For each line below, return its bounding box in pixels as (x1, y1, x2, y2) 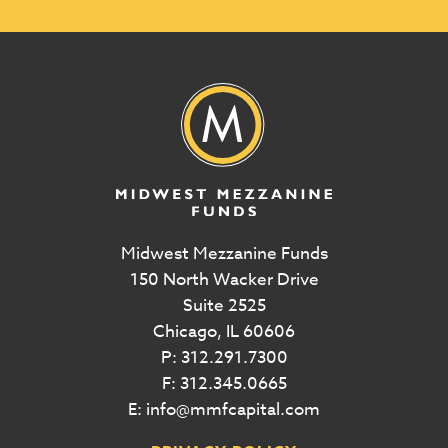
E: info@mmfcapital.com (128, 396, 320, 422)
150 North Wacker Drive (129, 266, 319, 292)
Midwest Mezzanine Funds (120, 240, 328, 266)
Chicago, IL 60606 (153, 318, 295, 344)
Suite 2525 (182, 292, 266, 318)
